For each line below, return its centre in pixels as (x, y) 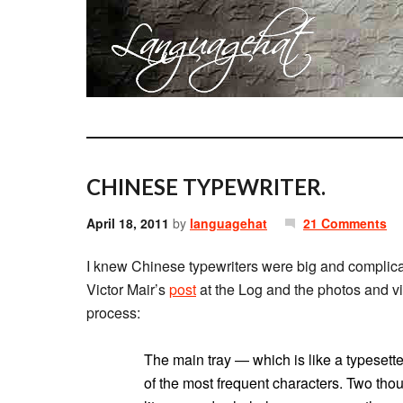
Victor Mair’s (128, 289)
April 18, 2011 (128, 223)
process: (113, 313)
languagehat (228, 223)
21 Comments (345, 223)
